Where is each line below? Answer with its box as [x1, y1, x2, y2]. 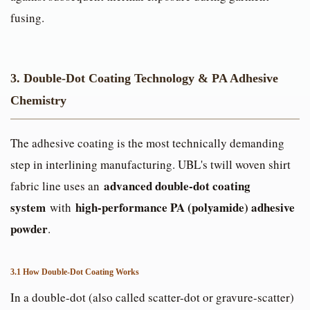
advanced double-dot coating [104, 177, 250, 195]
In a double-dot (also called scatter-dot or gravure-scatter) [10, 289, 294, 306]
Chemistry [10, 93, 66, 108]
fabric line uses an [10, 178, 104, 194]
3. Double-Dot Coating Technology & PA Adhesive [10, 71, 278, 86]
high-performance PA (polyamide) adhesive [75, 199, 295, 217]
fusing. [10, 10, 44, 26]
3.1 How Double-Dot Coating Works [10, 267, 139, 277]
